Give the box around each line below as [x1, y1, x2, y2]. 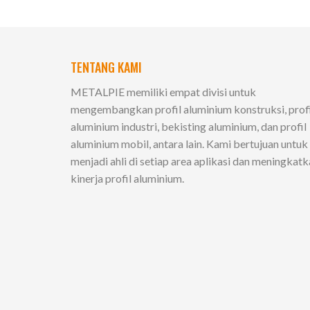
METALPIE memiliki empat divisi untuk [71, 84, 256, 98]
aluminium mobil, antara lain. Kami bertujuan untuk [71, 136, 308, 150]
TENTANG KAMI [71, 57, 142, 76]
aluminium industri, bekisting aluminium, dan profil [71, 119, 307, 133]
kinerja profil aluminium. [71, 171, 184, 185]
